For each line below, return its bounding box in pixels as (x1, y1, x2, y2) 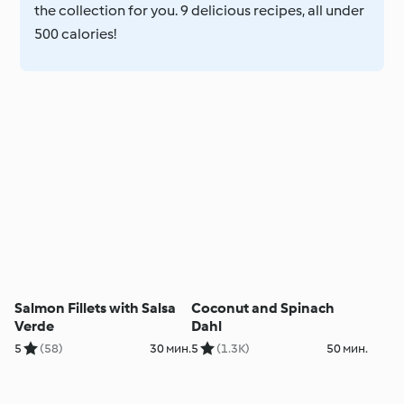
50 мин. (326, 340, 368, 356)
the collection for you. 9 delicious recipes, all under (34, 2, 365, 19)
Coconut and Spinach (190, 298, 335, 317)
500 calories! (34, 25, 117, 42)
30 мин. (149, 340, 191, 356)
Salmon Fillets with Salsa (14, 298, 177, 317)
